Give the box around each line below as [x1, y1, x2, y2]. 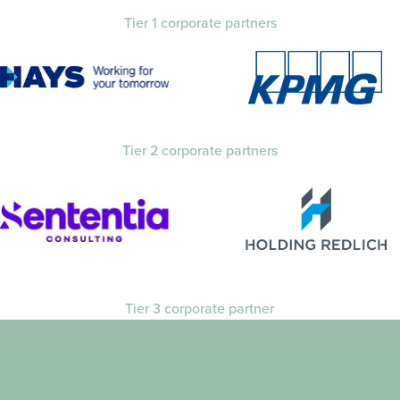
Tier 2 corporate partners [122, 139, 278, 161]
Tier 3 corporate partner [125, 298, 275, 320]
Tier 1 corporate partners [123, 12, 277, 33]
